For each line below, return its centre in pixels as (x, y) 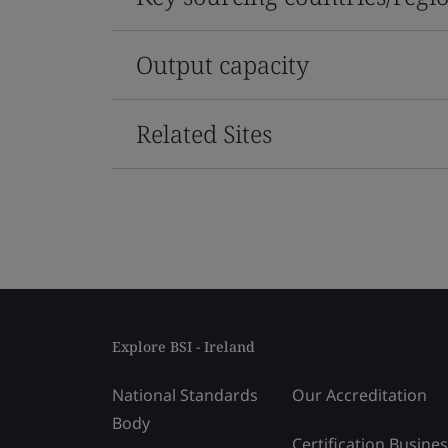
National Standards (185, 394)
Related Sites (204, 133)
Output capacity (222, 64)
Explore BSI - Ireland (183, 346)
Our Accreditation (359, 394)
